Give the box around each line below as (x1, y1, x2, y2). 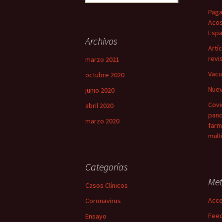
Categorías (85, 161, 128, 173)
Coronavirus (85, 196, 121, 205)
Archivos (85, 35, 117, 47)
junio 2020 (85, 86, 114, 95)
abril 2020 (85, 101, 113, 110)
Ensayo (85, 212, 107, 221)
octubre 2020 (85, 70, 124, 79)
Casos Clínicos (85, 181, 128, 190)
